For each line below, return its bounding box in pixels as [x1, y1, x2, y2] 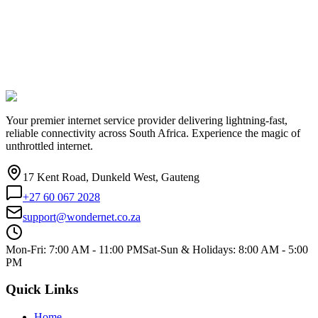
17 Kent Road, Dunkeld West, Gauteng [23, 170, 199, 183]
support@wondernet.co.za [23, 210, 141, 223]
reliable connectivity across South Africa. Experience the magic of [6, 126, 300, 139]
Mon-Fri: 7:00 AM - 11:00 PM [6, 243, 143, 256]
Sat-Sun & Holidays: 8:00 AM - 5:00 [143, 243, 308, 256]
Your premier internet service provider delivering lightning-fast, [6, 114, 287, 126]
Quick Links [6, 282, 78, 297]
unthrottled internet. [6, 139, 93, 152]
